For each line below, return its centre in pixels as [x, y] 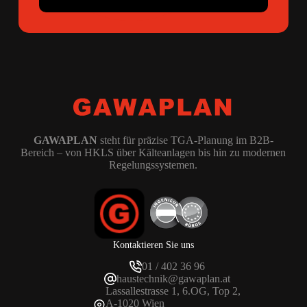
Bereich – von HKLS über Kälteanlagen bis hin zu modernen [153, 152]
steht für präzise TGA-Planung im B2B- [185, 140]
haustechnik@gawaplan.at [173, 279]
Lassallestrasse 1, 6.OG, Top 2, [173, 291]
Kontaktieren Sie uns [153, 244]
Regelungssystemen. [153, 164]
